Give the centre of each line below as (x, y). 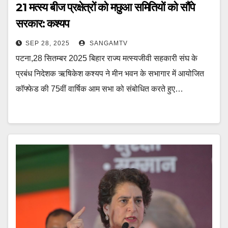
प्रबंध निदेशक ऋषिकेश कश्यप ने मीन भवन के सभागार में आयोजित (110, 74)
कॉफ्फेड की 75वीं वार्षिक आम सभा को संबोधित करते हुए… (99, 89)
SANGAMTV (108, 43)
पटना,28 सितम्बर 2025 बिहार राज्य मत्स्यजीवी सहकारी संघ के (107, 58)
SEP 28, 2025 (48, 43)
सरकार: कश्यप (42, 24)
